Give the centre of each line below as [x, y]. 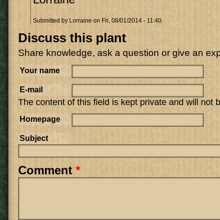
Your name [40, 70]
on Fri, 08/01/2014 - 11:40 [127, 21]
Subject [34, 138]
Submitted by [51, 21]
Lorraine [81, 21]
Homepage [40, 119]
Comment [47, 170]
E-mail [31, 90]
